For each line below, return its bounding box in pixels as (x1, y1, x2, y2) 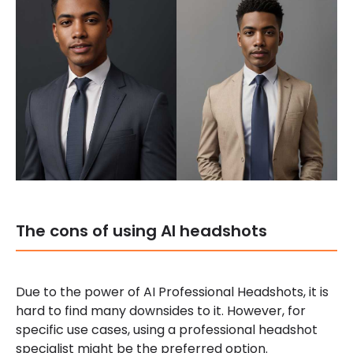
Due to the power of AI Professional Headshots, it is (16, 283, 329, 302)
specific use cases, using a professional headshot (16, 321, 318, 340)
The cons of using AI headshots (16, 220, 267, 243)
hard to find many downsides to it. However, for (16, 302, 306, 321)
